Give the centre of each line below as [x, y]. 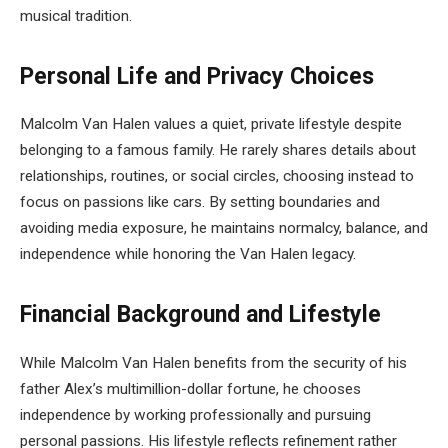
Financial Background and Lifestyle [200, 315]
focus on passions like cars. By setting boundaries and [200, 202]
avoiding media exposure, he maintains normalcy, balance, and [224, 228]
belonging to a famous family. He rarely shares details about [218, 150]
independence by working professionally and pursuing [195, 414]
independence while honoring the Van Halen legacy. [188, 254]
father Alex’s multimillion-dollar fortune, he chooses [190, 388]
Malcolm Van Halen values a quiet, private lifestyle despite [211, 124]
